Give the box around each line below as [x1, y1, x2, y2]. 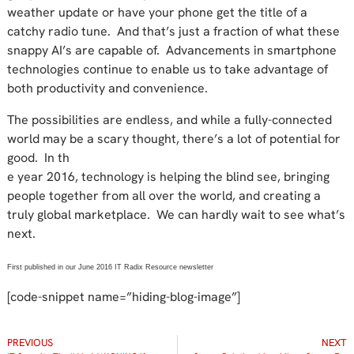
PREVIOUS [6, 335, 53, 349]
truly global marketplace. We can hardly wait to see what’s [6, 205, 345, 223]
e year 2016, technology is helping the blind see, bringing [6, 168, 330, 185]
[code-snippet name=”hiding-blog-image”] [6, 288, 240, 305]
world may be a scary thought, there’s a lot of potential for [6, 130, 341, 147]
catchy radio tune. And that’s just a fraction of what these [6, 22, 340, 40]
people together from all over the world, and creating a [6, 186, 321, 204]
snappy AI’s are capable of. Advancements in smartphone [6, 41, 337, 58]
